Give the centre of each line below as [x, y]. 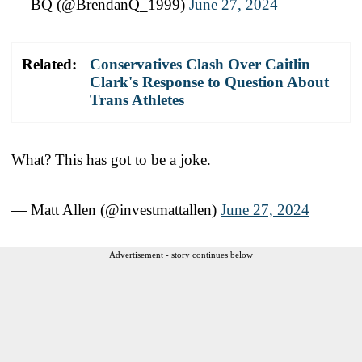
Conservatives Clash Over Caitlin [200, 64]
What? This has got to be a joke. [111, 159]
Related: [49, 64]
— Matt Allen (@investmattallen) [116, 209]
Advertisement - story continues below [181, 254]
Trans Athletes [137, 99]
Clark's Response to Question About [209, 82]
